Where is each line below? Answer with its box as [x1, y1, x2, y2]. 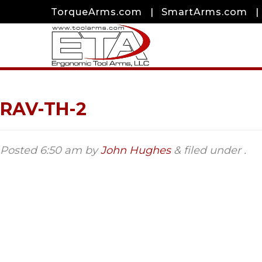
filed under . [181, 144, 246, 157]
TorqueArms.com [51, 6, 142, 18]
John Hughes [101, 144, 171, 157]
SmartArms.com [161, 6, 247, 18]
